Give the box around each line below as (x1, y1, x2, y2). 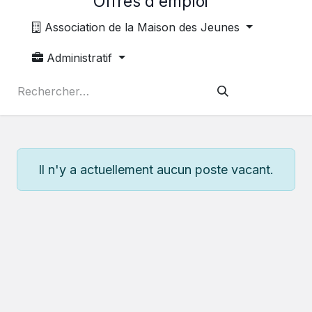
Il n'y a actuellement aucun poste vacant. (38, 162, 274, 178)
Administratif (47, 51, 116, 65)
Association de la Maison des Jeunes (45, 20, 243, 35)
